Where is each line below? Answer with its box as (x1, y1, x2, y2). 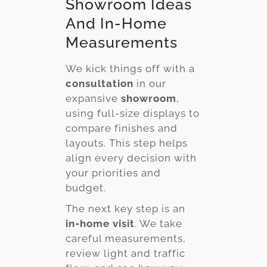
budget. (66, 181, 106, 194)
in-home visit (66, 217, 135, 229)
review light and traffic (66, 247, 185, 259)
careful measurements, (66, 232, 186, 244)
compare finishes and (66, 122, 178, 134)
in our (133, 77, 166, 89)
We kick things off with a (66, 62, 195, 74)
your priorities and (66, 166, 161, 179)
